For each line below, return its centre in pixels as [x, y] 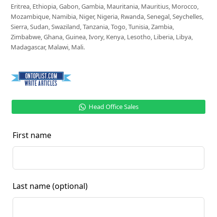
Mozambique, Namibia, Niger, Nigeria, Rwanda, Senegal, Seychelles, [107, 16]
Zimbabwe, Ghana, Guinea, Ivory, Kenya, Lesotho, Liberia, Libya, [102, 37]
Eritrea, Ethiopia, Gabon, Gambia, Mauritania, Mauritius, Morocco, [105, 6]
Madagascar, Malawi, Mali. [48, 47]
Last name [32, 186]
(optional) [70, 186]
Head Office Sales [114, 107]
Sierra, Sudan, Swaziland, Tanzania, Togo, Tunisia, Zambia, [93, 27]
